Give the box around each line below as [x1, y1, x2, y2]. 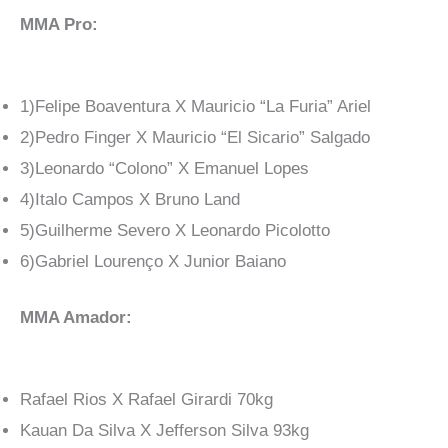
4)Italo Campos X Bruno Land [20, 189, 240, 209]
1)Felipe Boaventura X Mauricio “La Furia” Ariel [20, 96, 371, 116]
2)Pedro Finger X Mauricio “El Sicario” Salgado [20, 127, 370, 147]
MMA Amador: [20, 308, 132, 328]
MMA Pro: [20, 14, 98, 34]
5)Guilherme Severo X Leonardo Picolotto [20, 220, 330, 240]
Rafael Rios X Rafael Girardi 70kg [20, 390, 273, 410]
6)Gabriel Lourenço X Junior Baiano [20, 251, 286, 271]
